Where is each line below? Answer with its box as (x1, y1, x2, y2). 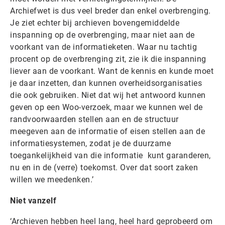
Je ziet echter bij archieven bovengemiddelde (10, 18, 179, 28)
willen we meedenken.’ (10, 174, 94, 184)
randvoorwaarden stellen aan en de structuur (10, 114, 179, 124)
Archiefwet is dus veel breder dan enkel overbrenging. (10, 6, 211, 16)
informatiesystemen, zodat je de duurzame (10, 138, 171, 148)
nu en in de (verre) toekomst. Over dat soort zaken (10, 162, 198, 172)
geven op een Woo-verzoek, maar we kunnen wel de (10, 102, 203, 112)
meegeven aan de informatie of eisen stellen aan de (10, 126, 205, 136)
